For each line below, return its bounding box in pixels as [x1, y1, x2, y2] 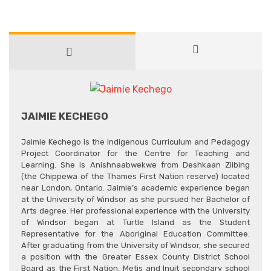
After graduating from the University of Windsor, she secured [21, 240, 250, 250]
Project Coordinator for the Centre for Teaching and [21, 148, 250, 158]
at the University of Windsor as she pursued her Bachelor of [21, 194, 250, 204]
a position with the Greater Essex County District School [21, 252, 250, 261]
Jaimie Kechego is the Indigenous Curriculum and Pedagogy [21, 137, 250, 146]
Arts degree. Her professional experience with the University [21, 206, 250, 215]
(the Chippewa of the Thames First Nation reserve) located [21, 171, 250, 181]
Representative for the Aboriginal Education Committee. [21, 229, 250, 238]
